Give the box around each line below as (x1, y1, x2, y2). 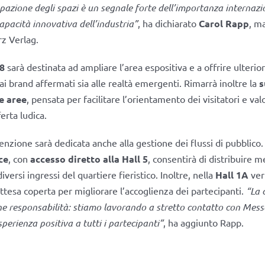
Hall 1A (215, 168, 248, 181)
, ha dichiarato (137, 17, 199, 29)
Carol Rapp (198, 17, 249, 30)
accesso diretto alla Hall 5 (30, 152, 148, 165)
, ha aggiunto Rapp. (163, 216, 244, 228)
